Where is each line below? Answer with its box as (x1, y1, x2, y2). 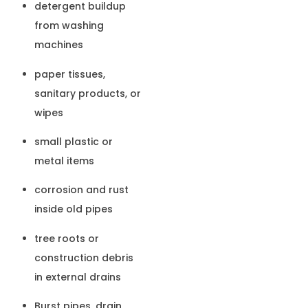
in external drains (34, 269, 121, 284)
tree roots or (34, 231, 99, 245)
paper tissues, (34, 67, 105, 81)
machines (34, 38, 83, 52)
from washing (34, 19, 104, 33)
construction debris (34, 250, 133, 265)
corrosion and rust (34, 183, 129, 197)
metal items (34, 154, 94, 168)
